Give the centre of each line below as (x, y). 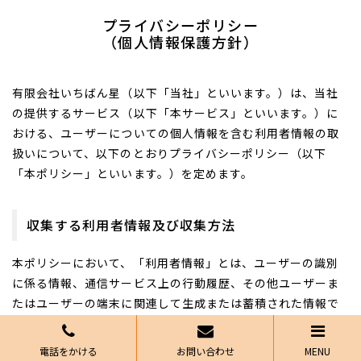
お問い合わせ (205, 351)
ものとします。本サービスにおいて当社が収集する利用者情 (176, 343)
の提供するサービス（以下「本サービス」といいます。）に (176, 113)
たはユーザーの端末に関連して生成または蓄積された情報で (176, 303)
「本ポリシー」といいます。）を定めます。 (133, 173)
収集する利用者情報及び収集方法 (131, 225)
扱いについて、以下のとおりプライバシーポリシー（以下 (170, 153)
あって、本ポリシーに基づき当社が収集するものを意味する (175, 323)
